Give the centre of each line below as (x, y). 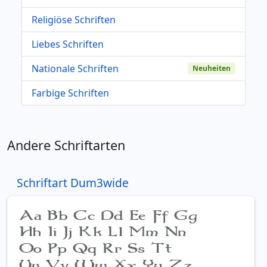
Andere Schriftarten (66, 145)
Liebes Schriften (68, 44)
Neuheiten (212, 68)
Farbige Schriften (70, 93)
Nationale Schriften (75, 68)
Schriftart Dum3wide (73, 182)
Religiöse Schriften (74, 19)
